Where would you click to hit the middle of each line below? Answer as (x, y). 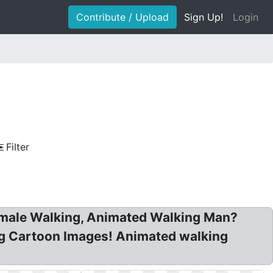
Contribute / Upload (122, 17)
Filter (18, 147)
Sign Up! (204, 17)
